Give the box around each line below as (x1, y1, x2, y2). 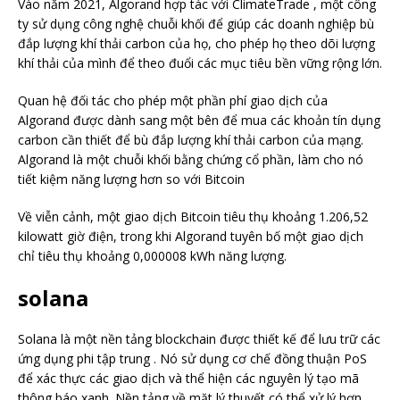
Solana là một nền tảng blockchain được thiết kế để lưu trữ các (18, 329, 380, 347)
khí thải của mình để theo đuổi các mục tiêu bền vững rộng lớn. (18, 54, 382, 71)
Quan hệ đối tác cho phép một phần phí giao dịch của (18, 91, 328, 109)
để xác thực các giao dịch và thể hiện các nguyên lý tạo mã (18, 369, 359, 387)
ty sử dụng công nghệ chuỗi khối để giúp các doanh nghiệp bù (18, 14, 374, 32)
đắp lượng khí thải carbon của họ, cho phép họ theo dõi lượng (18, 34, 375, 52)
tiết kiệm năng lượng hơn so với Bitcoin (18, 170, 245, 187)
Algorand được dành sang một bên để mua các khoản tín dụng (18, 111, 380, 129)
